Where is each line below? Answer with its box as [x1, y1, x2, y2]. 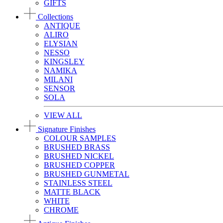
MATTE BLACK [44, 188, 101, 196]
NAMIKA [44, 66, 77, 75]
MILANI [44, 75, 73, 84]
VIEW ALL [44, 111, 82, 119]
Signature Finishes [36, 125, 96, 133]
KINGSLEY [44, 57, 85, 66]
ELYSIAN [44, 39, 78, 48]
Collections [36, 12, 73, 21]
